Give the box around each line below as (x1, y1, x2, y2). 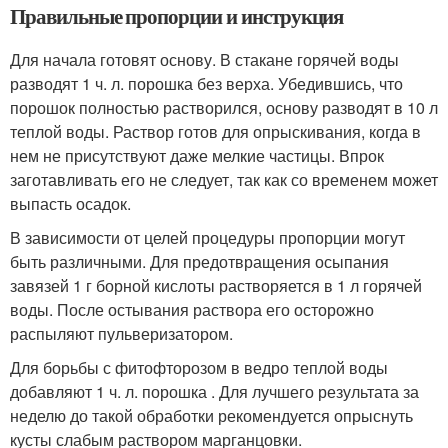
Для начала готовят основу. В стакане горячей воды (10, 47, 399, 71)
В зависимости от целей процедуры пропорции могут (10, 225, 405, 249)
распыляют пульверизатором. (10, 321, 233, 345)
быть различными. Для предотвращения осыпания (10, 249, 389, 273)
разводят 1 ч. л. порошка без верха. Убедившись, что (10, 71, 403, 95)
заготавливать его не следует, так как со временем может (10, 167, 438, 191)
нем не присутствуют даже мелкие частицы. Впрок (10, 143, 384, 167)
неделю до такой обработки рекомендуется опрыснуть (10, 403, 413, 427)
